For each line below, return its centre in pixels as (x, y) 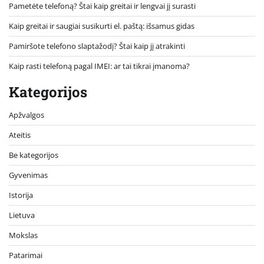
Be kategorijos (34, 155)
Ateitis (20, 135)
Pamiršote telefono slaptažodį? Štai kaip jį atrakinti (97, 46)
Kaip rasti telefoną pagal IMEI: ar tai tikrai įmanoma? (99, 66)
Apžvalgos (27, 115)
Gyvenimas (28, 175)
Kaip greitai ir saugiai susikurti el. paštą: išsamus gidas (102, 26)
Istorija (21, 195)
